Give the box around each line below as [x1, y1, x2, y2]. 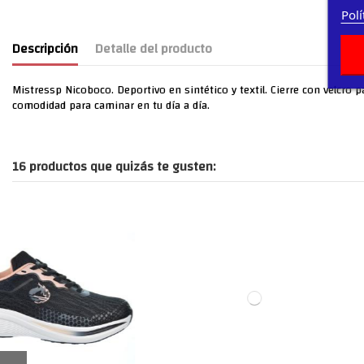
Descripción [12, 36, 78, 61]
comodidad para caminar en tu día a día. [12, 94, 210, 116]
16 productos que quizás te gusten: [12, 154, 215, 179]
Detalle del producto [95, 36, 212, 61]
